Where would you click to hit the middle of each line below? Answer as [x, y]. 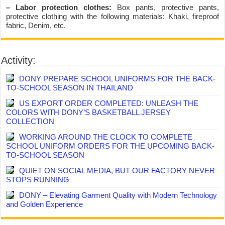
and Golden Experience [45, 204]
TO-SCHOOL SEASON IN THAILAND [70, 88]
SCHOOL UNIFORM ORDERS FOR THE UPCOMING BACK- [110, 146]
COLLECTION [30, 121]
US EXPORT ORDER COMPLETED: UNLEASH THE [109, 103]
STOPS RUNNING [38, 180]
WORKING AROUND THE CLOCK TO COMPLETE [106, 137]
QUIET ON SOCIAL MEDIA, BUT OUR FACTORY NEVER [117, 171]
